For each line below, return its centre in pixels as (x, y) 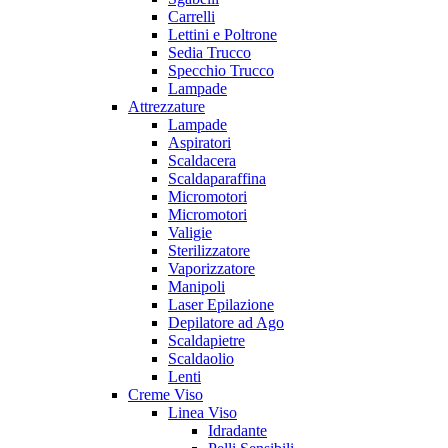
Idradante (237, 431)
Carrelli (191, 17)
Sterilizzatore (209, 251)
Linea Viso (202, 413)
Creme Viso (165, 395)
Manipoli (196, 287)
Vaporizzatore (211, 269)
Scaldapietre (206, 341)
